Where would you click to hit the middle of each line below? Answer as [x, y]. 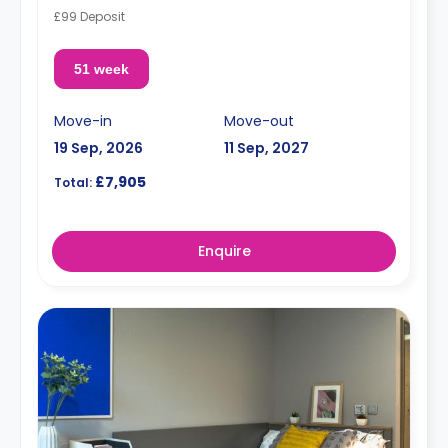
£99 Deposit [89, 16]
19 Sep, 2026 [98, 148]
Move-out [259, 121]
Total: [73, 182]
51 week [101, 69]
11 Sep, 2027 [266, 148]
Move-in [83, 121]
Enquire [224, 251]
